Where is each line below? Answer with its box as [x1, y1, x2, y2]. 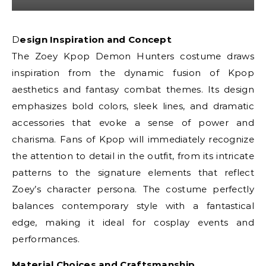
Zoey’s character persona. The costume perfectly [12, 183, 254, 195]
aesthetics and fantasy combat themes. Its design [12, 84, 254, 95]
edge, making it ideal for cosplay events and [12, 217, 254, 228]
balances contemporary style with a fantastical [12, 200, 254, 211]
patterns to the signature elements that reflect [12, 167, 254, 178]
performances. [12, 233, 80, 245]
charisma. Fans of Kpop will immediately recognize [12, 134, 254, 145]
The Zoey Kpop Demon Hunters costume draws [12, 50, 254, 62]
